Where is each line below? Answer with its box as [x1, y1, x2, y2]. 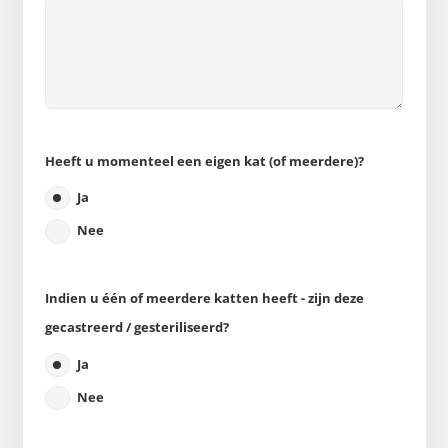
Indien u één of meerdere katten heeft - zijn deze [45, 289, 364, 308]
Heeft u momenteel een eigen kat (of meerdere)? [45, 151, 364, 170]
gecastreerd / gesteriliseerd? [45, 318, 229, 337]
